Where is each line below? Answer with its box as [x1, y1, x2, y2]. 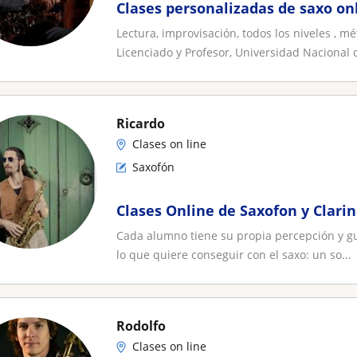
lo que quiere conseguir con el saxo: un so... [116, 247, 351, 262]
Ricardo [116, 115, 165, 132]
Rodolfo [116, 317, 166, 335]
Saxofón [132, 159, 175, 175]
